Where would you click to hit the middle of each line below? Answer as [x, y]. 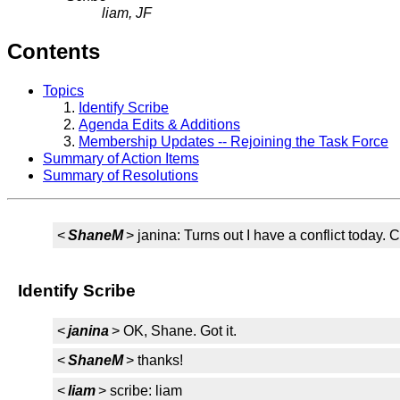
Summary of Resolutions [121, 175]
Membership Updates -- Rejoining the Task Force [233, 141]
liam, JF [127, 13]
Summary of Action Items [121, 158]
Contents [54, 51]
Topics [63, 90]
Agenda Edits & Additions [159, 124]
